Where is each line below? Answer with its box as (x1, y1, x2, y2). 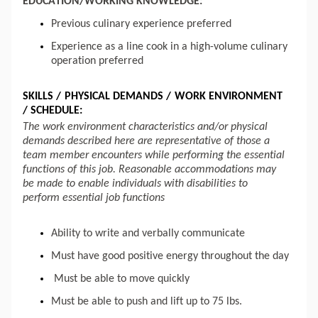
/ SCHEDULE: (23, 105, 82, 117)
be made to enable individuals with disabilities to (23, 178, 248, 190)
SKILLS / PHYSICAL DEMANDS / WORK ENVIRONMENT (23, 91, 283, 103)
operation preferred (51, 55, 143, 67)
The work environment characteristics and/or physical (23, 121, 268, 133)
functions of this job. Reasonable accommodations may (23, 164, 276, 176)
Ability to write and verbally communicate (51, 228, 248, 240)
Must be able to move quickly (51, 273, 190, 285)
